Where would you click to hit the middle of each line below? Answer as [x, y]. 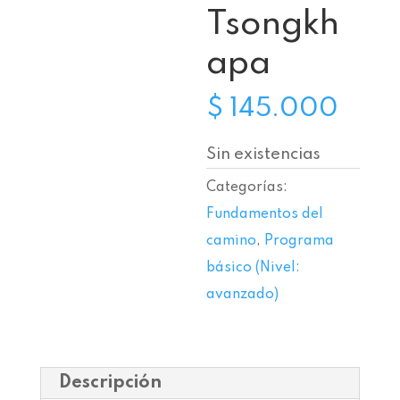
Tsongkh [273, 25]
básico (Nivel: [254, 268]
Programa [300, 241]
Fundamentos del [265, 214]
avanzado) [243, 295]
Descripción [110, 383]
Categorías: [247, 187]
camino [232, 241]
